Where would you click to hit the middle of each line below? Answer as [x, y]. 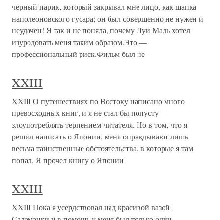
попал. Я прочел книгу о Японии [68, 160]
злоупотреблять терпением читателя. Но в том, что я [99, 125]
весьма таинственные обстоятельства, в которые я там [102, 148]
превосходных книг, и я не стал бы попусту [85, 113]
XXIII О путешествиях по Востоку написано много [98, 101]
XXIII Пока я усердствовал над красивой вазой [91, 207]
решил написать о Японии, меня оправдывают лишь [100, 137]
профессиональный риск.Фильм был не [78, 54]
